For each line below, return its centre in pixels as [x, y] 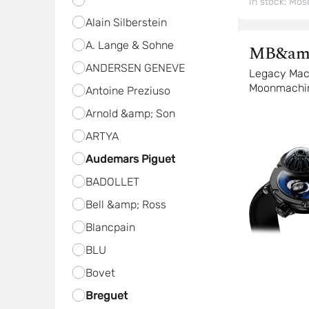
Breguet [106, 296]
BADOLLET [112, 182]
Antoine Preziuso [128, 91]
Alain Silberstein [126, 22]
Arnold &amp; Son [130, 113]
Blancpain [110, 227]
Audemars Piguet [130, 159]
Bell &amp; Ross [126, 205]
